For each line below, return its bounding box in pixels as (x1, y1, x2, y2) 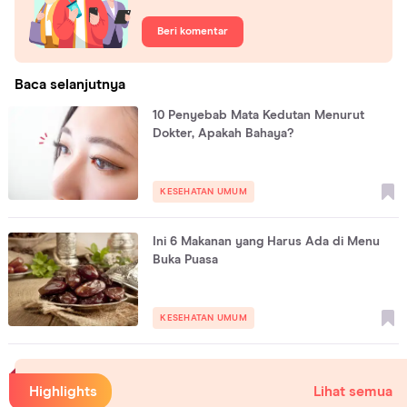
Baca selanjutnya (15, 76, 125, 92)
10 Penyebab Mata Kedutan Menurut (153, 108, 365, 122)
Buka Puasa (153, 253, 219, 266)
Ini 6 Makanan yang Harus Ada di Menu (153, 234, 381, 248)
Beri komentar (157, 26, 228, 38)
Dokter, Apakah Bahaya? (153, 126, 294, 140)
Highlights (29, 383, 97, 399)
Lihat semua (313, 383, 392, 399)
